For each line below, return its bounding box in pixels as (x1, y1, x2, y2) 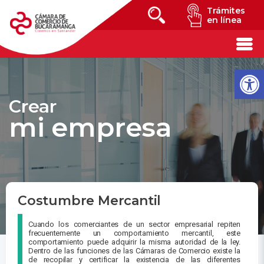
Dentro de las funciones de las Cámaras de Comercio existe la (28, 246, 240, 256)
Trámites (206, 5, 245, 16)
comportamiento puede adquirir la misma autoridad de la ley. (28, 237, 240, 247)
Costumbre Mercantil (18, 193, 161, 209)
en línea (206, 15, 242, 25)
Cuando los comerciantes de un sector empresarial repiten (28, 220, 240, 229)
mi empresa (9, 110, 172, 143)
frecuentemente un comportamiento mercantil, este (28, 229, 240, 238)
